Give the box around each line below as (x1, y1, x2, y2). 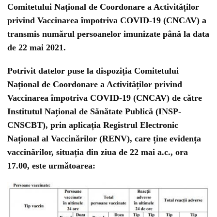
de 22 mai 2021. (7, 43, 66, 52)
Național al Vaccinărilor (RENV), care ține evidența (7, 134, 201, 143)
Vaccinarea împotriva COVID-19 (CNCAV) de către (7, 93, 202, 103)
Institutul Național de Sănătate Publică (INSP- (7, 107, 181, 116)
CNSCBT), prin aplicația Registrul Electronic (7, 120, 178, 130)
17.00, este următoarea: (7, 161, 95, 170)
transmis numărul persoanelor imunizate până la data (7, 29, 209, 39)
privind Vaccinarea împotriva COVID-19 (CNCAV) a (7, 15, 206, 25)
